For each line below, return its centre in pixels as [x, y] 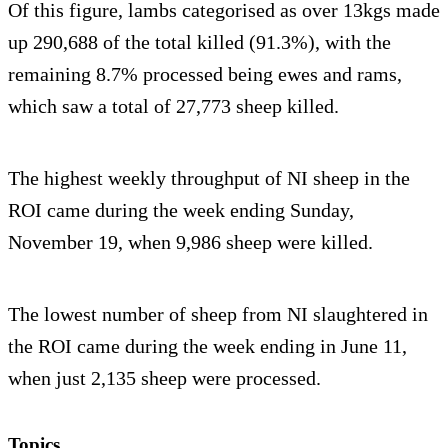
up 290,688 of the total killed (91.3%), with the [199, 42]
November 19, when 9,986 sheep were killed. [190, 242]
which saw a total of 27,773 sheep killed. [173, 106]
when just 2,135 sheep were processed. [164, 378]
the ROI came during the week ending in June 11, [207, 346]
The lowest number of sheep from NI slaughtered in [218, 314]
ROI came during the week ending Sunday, [181, 210]
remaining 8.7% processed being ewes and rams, [205, 74]
